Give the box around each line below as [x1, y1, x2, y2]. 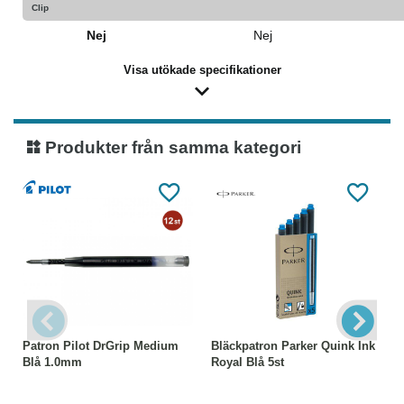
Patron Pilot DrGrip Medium [23, 339, 179, 353]
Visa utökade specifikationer [123, 63, 281, 77]
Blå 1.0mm [23, 355, 82, 369]
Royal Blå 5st [211, 355, 284, 369]
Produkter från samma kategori [41, 138, 301, 157]
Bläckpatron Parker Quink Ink [211, 339, 375, 353]
